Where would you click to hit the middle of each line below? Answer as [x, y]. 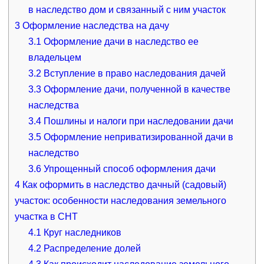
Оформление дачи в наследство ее [120, 41]
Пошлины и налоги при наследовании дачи [138, 121]
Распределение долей [91, 248]
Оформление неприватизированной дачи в [138, 137]
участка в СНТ [46, 216]
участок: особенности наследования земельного [120, 200]
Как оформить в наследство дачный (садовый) [123, 184]
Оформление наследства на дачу [94, 25]
